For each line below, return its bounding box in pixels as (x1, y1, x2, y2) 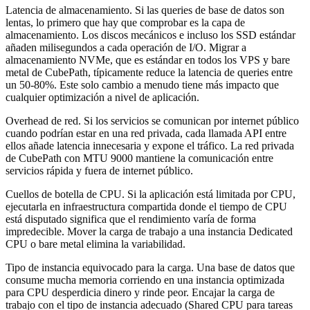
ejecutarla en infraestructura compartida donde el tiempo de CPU (6, 200, 287, 212)
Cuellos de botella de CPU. (6, 188, 125, 200)
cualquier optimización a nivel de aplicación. (6, 91, 199, 103)
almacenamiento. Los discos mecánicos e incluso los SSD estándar (6, 28, 295, 41)
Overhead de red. (6, 114, 81, 127)
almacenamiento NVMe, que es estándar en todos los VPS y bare (6, 53, 290, 66)
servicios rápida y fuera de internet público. (6, 164, 193, 176)
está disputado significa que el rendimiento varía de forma (6, 212, 256, 225)
